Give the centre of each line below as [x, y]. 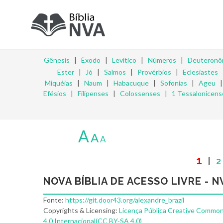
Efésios [55, 93]
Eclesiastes [200, 72]
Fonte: [54, 200]
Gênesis [56, 60]
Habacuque [131, 83]
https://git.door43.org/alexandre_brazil [125, 200]
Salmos [115, 72]
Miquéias [59, 83]
